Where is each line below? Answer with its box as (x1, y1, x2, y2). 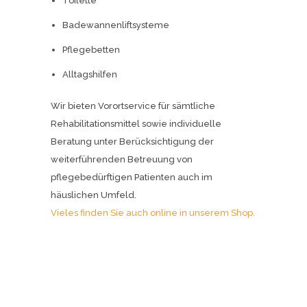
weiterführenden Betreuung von (51, 154, 193, 165)
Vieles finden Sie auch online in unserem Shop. (51, 208, 255, 219)
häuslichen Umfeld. (51, 190, 136, 201)
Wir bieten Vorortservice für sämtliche (51, 101, 215, 112)
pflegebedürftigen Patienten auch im (51, 172, 212, 183)
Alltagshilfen (62, 69, 117, 80)
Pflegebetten (62, 45, 120, 56)
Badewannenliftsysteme (62, 20, 169, 31)
